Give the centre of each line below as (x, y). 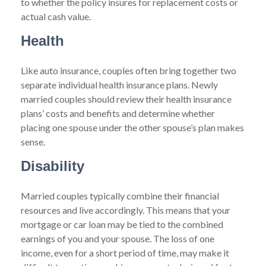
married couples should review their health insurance (126, 99)
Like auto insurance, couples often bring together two (129, 70)
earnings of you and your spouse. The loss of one (118, 238)
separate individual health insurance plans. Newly (119, 85)
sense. (33, 142)
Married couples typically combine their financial (120, 196)
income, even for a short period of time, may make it (125, 253)
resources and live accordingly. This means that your (126, 210)
